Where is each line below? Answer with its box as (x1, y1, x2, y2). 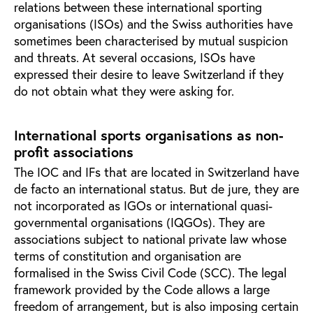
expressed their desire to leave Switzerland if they (14, 65, 284, 82)
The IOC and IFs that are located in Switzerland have (14, 163, 299, 180)
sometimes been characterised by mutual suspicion (14, 31, 288, 49)
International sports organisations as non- (14, 125, 284, 145)
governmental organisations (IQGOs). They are (14, 213, 265, 231)
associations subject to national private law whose (14, 230, 286, 247)
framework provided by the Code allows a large (14, 280, 270, 298)
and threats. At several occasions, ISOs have (14, 48, 255, 66)
